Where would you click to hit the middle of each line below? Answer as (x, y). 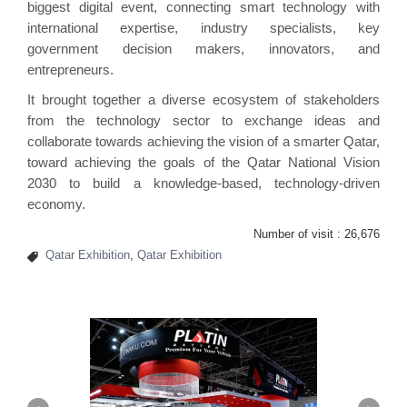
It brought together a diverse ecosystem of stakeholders (203, 99)
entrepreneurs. (70, 69)
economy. (56, 203)
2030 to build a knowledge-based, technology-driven (203, 183)
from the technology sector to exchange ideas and (203, 120)
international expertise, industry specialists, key (203, 27)
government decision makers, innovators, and (203, 48)
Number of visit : (299, 233)
